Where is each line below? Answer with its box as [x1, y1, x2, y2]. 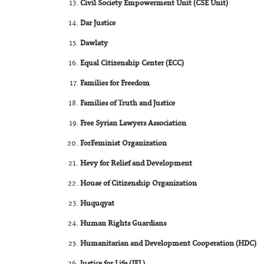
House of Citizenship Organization [80, 176, 197, 191]
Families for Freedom [80, 76, 150, 91]
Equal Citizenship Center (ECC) [80, 56, 184, 71]
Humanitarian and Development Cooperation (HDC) [80, 236, 257, 251]
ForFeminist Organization [80, 136, 167, 151]
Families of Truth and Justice [80, 96, 176, 111]
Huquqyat [80, 196, 115, 211]
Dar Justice [80, 16, 116, 31]
